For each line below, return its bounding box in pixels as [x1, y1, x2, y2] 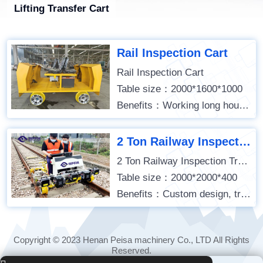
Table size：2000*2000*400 [116, 171, 237, 183]
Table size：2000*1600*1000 [116, 83, 242, 95]
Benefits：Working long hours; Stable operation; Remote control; [238, 100, 249, 112]
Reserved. [112, 245, 151, 255]
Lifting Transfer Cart [14, 3, 109, 15]
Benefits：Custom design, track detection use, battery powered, [240, 188, 251, 200]
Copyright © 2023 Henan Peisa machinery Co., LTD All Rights [14, 234, 249, 245]
